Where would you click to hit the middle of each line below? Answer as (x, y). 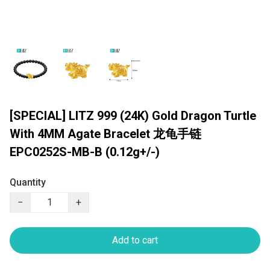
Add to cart (135, 240)
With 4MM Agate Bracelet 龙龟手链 (105, 134)
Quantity (28, 183)
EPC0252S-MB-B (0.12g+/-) (85, 152)
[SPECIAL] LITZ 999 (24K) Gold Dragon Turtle (133, 116)
